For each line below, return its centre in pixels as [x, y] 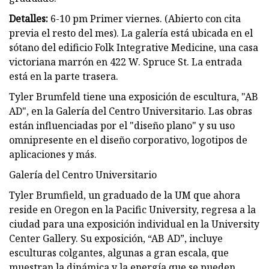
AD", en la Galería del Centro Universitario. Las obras [131, 111]
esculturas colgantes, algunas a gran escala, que [119, 252]
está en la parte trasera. [64, 76]
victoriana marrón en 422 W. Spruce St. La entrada [125, 62]
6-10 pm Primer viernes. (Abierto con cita [144, 18]
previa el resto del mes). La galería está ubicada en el [131, 33]
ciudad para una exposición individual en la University [134, 224]
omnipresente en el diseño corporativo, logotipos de [128, 140]
